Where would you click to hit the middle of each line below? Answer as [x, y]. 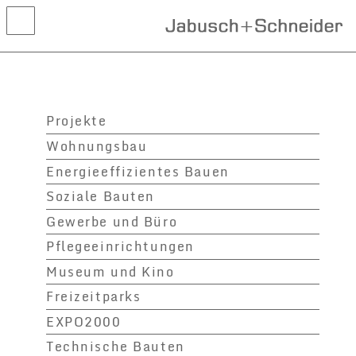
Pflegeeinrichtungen [120, 247]
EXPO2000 [84, 321]
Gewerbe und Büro [112, 221]
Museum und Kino [110, 271]
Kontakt [41, 178]
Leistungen [53, 151]
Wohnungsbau [97, 147]
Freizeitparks [94, 297]
